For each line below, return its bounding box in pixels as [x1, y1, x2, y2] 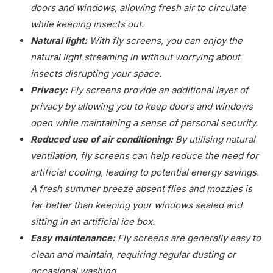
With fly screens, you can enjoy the [87, 34, 243, 46]
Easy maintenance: [30, 232, 115, 244]
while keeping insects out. [30, 18, 144, 30]
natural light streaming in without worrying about [30, 51, 240, 63]
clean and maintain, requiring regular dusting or [30, 248, 236, 260]
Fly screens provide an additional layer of [68, 83, 249, 96]
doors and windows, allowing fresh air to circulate [30, 1, 246, 13]
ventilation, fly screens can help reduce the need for [30, 149, 258, 161]
